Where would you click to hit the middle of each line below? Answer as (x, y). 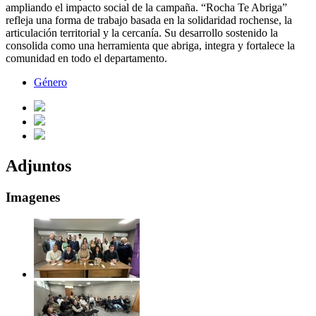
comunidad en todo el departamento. (86, 59)
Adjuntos (38, 166)
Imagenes (33, 197)
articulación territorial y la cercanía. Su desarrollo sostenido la (142, 33)
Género (50, 83)
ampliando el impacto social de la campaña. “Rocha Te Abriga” (146, 8)
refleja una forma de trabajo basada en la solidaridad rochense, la (149, 20)
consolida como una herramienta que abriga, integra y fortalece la (150, 46)
